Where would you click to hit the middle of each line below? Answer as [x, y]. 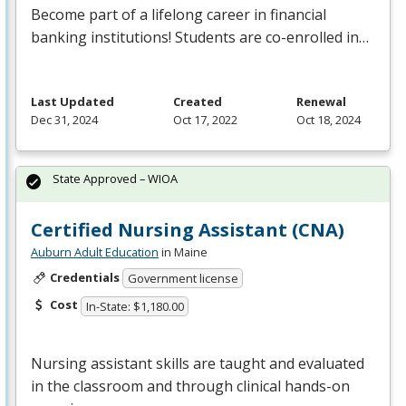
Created [198, 101]
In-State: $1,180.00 [135, 306]
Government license [183, 279]
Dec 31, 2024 [64, 119]
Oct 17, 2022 [205, 119]
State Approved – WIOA [115, 178]
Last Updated [72, 101]
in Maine [183, 251]
